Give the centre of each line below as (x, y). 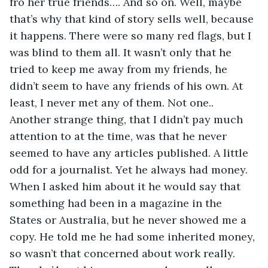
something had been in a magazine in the (117, 203)
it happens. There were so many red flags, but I (132, 35)
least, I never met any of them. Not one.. (113, 102)
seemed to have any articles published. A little (130, 153)
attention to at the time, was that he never (120, 136)
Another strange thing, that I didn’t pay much (128, 119)
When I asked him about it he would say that (127, 186)
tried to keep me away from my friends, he (120, 69)
